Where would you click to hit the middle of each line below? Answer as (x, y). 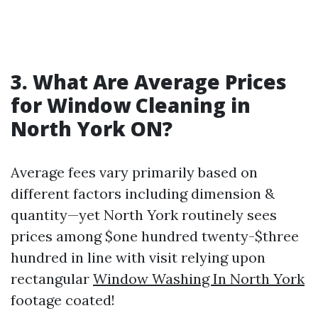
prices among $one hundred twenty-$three (155, 236)
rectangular (52, 279)
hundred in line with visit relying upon (138, 257)
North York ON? (92, 128)
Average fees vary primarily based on (134, 172)
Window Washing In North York (199, 279)
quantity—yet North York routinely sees (144, 215)
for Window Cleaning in (131, 105)
